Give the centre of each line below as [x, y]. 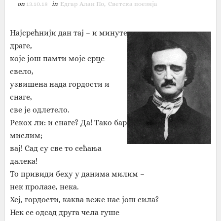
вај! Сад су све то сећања [55, 148]
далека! [23, 161]
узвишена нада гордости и [59, 84]
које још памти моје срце [57, 58]
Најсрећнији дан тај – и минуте [68, 33]
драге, [21, 46]
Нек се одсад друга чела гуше [64, 212]
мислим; [26, 135]
